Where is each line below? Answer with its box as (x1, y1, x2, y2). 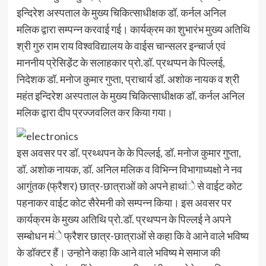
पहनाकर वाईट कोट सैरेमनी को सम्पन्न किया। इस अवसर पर (16, 196, 232, 210)
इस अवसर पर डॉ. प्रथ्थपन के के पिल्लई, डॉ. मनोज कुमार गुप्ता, (16, 146, 241, 160)
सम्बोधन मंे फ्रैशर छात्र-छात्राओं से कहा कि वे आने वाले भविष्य (16, 229, 249, 243)
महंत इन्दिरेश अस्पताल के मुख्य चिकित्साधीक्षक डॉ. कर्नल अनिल (16, 89, 245, 102)
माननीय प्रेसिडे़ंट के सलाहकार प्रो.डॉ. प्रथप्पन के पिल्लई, (16, 56, 225, 69)
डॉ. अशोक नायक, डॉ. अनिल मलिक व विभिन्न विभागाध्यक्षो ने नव (16, 163, 242, 176)
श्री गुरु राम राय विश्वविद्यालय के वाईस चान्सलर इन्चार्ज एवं (16, 39, 226, 52)
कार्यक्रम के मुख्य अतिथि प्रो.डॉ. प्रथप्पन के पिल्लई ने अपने (16, 213, 231, 226)
